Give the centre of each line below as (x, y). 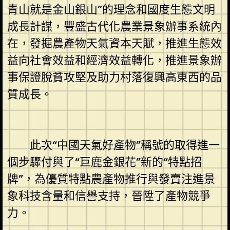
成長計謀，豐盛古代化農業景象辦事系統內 (114, 26)
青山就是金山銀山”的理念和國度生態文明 (111, 9)
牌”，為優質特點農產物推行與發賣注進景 (111, 179)
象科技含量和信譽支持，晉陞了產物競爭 (109, 196)
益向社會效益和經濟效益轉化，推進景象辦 (114, 60)
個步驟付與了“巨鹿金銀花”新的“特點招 (104, 162)
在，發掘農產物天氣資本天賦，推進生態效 (114, 43)
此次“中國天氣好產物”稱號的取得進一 (113, 145)
